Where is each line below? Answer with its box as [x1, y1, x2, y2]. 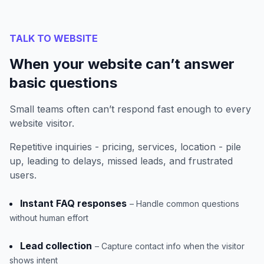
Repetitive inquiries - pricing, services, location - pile [9, 141, 241, 153]
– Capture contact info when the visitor [95, 241, 245, 252]
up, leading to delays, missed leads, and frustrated [9, 155, 233, 167]
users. [9, 169, 37, 181]
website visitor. [9, 117, 74, 130]
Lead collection [20, 240, 92, 252]
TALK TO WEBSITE [9, 32, 98, 45]
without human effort [9, 213, 88, 223]
